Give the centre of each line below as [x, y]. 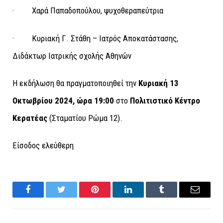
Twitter [74, 197]
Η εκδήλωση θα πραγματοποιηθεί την [75, 83]
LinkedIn [144, 197]
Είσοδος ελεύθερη [43, 146]
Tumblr [174, 197]
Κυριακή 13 [159, 83]
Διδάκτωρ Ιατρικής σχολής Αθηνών [72, 56]
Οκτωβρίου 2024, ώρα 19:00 [63, 100]
